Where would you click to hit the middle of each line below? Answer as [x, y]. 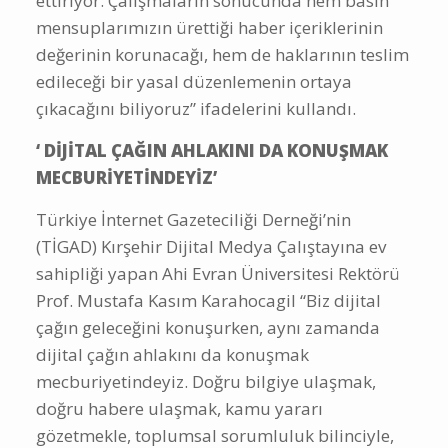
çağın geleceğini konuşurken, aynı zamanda [208, 327]
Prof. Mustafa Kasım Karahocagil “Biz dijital [208, 300]
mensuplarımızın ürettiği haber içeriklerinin [209, 27]
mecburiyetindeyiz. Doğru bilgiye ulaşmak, [206, 381]
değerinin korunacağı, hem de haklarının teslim [222, 54]
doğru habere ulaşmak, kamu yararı [179, 408]
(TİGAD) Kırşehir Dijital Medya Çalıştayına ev [211, 246]
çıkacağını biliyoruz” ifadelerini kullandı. [196, 108]
